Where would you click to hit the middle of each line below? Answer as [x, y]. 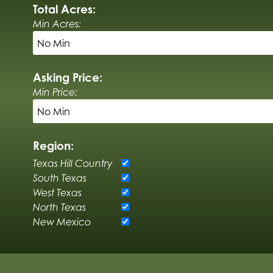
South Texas [59, 178]
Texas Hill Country [73, 163]
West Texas [57, 192]
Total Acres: [64, 9]
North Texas [59, 207]
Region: [53, 145]
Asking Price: [67, 77]
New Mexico [62, 222]
